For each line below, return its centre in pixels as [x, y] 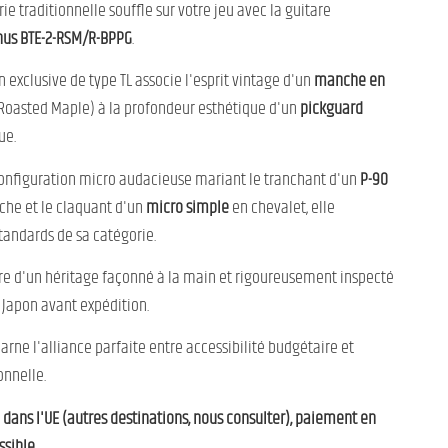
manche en [349, 81]
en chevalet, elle [281, 207]
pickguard [331, 109]
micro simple [185, 207]
